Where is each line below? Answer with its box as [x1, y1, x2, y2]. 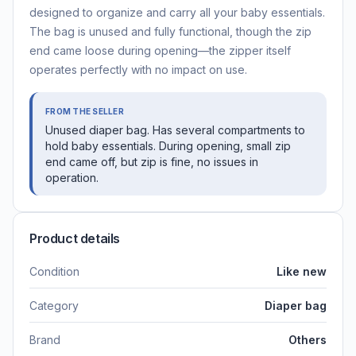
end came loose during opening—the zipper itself [29, 44, 291, 58]
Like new [277, 265, 327, 279]
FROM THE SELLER [45, 106, 124, 117]
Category [29, 299, 79, 313]
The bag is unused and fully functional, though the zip [29, 25, 311, 39]
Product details [29, 230, 120, 247]
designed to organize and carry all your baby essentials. [29, 6, 325, 20]
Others [288, 333, 327, 347]
